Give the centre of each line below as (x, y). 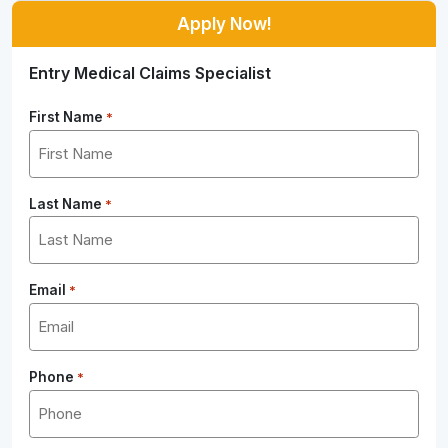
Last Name (66, 203)
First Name (66, 117)
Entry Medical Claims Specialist (150, 73)
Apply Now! (224, 24)
